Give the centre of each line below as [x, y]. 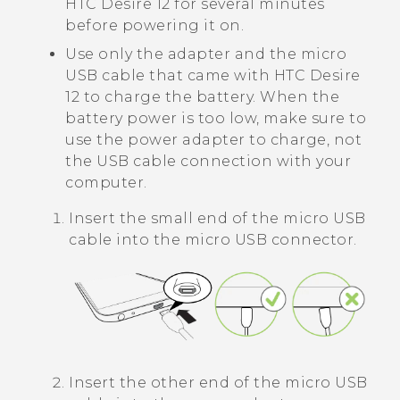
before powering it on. [154, 26]
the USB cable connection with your [208, 162]
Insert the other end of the [177, 383]
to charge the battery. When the [209, 97]
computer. [106, 183]
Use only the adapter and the [183, 54]
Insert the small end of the [176, 219]
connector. [312, 240]
